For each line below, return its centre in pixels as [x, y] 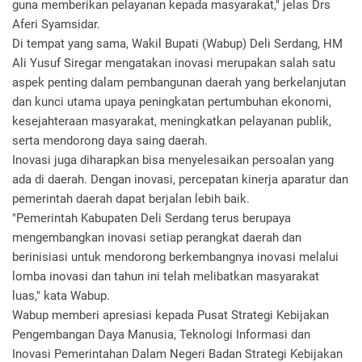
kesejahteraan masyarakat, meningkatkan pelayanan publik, [172, 121]
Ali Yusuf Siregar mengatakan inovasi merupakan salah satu [174, 63]
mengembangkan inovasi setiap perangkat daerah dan [157, 238]
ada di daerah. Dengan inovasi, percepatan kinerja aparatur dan [180, 179]
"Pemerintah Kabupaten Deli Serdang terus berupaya [152, 218]
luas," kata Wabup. [61, 296]
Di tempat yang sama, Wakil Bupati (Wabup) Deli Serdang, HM [177, 44]
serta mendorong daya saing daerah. [110, 141]
